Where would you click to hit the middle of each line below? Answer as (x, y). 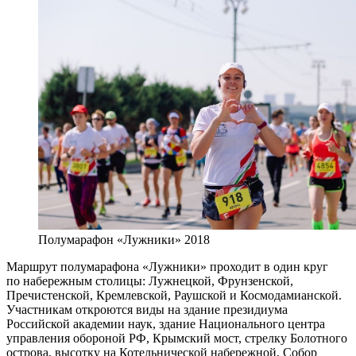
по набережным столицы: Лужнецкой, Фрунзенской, (150, 281)
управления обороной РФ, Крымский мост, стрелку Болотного (177, 339)
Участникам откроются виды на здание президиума (147, 310)
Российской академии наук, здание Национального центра (166, 324)
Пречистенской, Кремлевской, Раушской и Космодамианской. (174, 296)
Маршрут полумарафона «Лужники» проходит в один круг (167, 267)
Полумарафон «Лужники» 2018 (124, 240)
